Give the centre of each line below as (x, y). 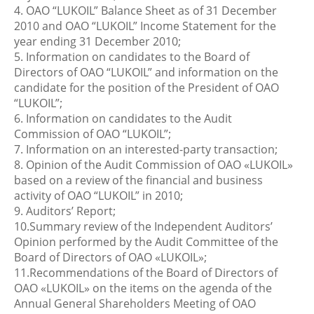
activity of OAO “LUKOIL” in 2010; (98, 196)
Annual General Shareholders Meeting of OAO (135, 303)
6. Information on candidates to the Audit (123, 118)
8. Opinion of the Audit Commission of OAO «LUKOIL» (153, 165)
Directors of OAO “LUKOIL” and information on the (146, 72)
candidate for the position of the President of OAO (146, 88)
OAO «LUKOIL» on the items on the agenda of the (143, 288)
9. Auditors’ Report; (65, 211)
